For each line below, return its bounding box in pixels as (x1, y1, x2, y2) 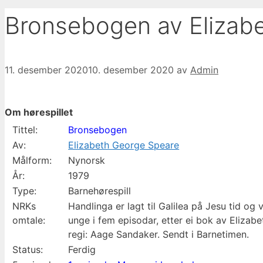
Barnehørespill (68, 184, 131, 197)
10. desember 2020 (88, 64, 174, 76)
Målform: (12, 154, 52, 166)
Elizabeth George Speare (68, 139, 180, 151)
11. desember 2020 (5, 64, 88, 76)
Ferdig (68, 243, 96, 255)
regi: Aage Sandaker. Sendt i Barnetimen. (68, 228, 249, 240)
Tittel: (12, 123, 38, 136)
